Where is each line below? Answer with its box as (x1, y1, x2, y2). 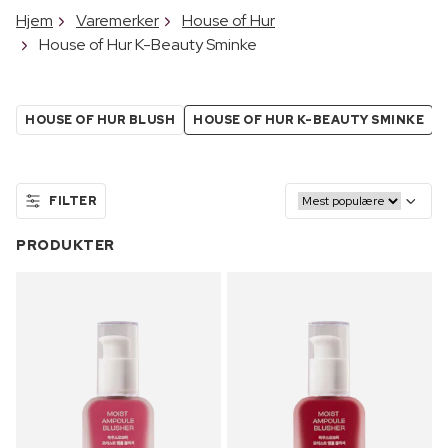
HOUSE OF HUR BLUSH (25, 111, 175, 128)
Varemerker (76, 9, 159, 31)
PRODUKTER (16, 235, 115, 254)
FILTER (49, 192, 97, 209)
